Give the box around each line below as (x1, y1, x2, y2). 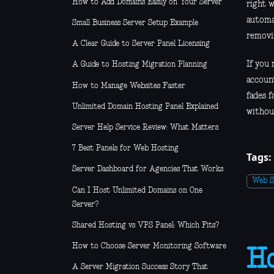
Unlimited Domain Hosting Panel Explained (72, 102, 218, 111)
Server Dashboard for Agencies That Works (72, 165, 223, 174)
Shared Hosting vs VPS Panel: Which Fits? (72, 221, 219, 229)
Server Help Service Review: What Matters (72, 123, 218, 131)
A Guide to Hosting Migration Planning (72, 61, 207, 69)
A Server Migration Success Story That (72, 263, 208, 272)
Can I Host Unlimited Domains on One (72, 186, 202, 194)
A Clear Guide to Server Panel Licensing (72, 40, 210, 48)
